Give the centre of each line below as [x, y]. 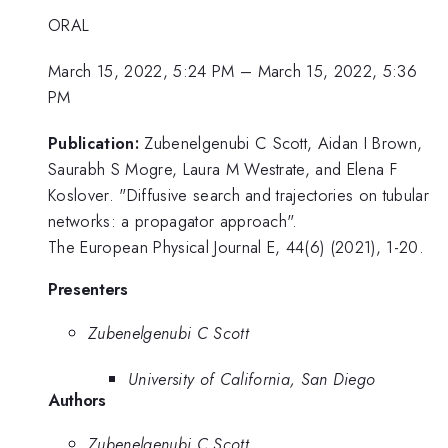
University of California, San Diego [252, 379]
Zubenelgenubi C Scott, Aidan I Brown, [283, 143]
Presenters [88, 288]
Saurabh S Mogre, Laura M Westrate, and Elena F [223, 169]
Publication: [93, 143]
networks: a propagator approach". [173, 221]
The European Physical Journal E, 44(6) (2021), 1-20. [236, 247]
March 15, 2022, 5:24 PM [141, 71]
